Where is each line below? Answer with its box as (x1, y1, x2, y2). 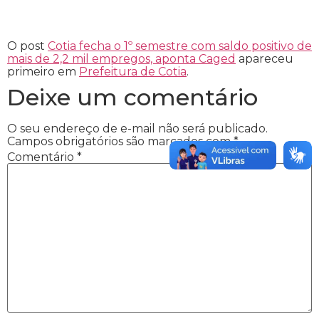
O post (7, 39, 48, 53)
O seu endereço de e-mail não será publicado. (7, 122, 268, 135)
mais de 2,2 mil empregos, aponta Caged (7, 52, 236, 66)
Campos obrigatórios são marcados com (7, 135, 234, 148)
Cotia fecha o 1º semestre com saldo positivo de (48, 39, 312, 53)
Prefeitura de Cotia (79, 65, 187, 78)
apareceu (236, 52, 293, 66)
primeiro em (7, 65, 79, 78)
